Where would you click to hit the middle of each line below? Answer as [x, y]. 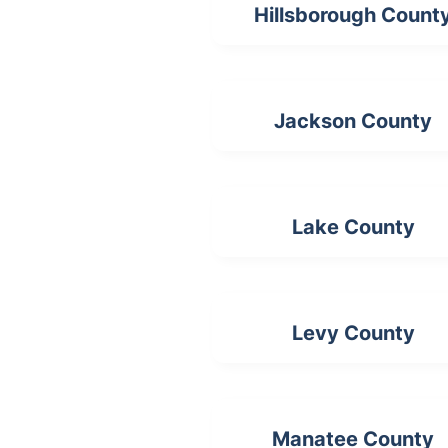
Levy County [353, 333]
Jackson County [353, 121]
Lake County [353, 227]
